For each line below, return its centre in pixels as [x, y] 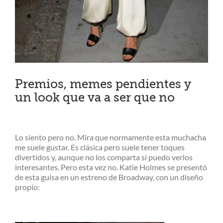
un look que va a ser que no [95, 97]
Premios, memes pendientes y [103, 84]
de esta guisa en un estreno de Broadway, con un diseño [109, 177]
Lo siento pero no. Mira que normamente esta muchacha [111, 137]
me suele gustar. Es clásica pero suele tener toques [100, 147]
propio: [27, 187]
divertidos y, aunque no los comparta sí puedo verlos [104, 157]
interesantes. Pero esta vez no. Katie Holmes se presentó [111, 167]
